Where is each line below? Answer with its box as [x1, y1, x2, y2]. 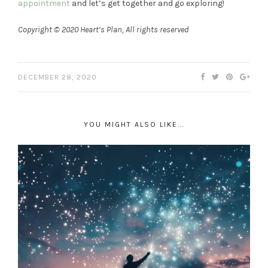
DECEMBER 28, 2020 [18, 72, 97, 81]
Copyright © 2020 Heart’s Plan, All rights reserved [18, 24, 188, 35]
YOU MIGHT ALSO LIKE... [83, 120, 185, 129]
